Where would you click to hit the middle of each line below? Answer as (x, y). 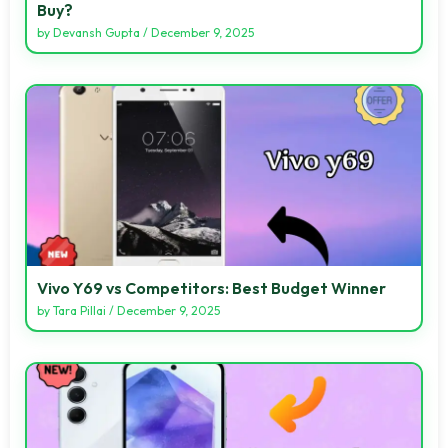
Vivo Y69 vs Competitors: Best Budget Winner (211, 287)
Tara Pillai (79, 310)
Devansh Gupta (96, 32)
